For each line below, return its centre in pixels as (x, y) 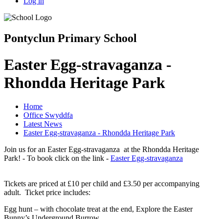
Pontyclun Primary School (70, 38)
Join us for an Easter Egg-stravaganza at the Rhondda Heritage (101, 150)
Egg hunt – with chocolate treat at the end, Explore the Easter (98, 209)
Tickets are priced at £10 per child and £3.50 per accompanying (102, 184)
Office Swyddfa (48, 115)
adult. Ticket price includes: (47, 193)
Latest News (43, 124)
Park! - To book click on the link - (57, 158)
